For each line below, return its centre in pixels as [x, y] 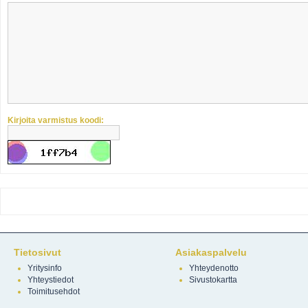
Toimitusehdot [54, 291]
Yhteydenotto [214, 268]
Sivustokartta [213, 280]
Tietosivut [37, 252]
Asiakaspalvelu [211, 252]
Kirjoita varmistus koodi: [56, 120]
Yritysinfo [45, 268]
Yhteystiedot [51, 280]
